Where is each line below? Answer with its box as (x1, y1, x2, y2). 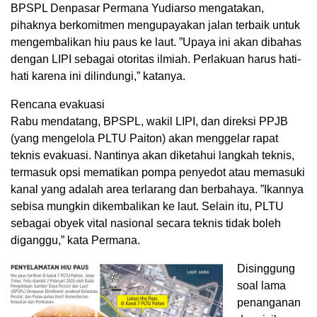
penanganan (237, 296, 301, 309)
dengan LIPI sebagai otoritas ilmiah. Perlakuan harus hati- (11, 53, 301, 66)
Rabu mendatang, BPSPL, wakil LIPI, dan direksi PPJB (11, 115, 288, 128)
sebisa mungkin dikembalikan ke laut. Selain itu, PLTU (11, 200, 284, 213)
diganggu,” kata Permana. (11, 234, 140, 247)
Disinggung (237, 263, 295, 275)
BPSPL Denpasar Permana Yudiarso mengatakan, (11, 2, 264, 15)
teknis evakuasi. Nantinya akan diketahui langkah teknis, (11, 149, 294, 162)
